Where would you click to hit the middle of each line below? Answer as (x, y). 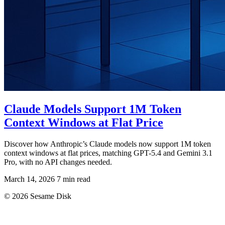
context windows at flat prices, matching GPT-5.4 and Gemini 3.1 (108, 153)
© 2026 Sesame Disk (38, 196)
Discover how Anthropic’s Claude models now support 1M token (107, 144)
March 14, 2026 (29, 179)
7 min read (74, 179)
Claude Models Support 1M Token (93, 109)
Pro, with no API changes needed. (58, 162)
